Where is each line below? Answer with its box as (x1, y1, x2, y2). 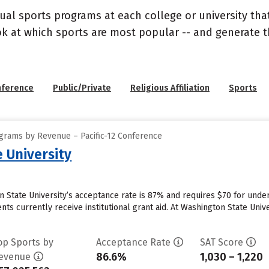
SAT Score (199, 237, 243, 248)
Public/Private (53, 83, 111, 93)
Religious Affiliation (130, 83, 210, 93)
